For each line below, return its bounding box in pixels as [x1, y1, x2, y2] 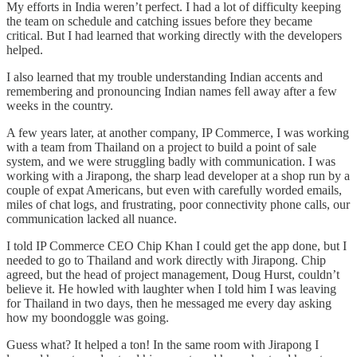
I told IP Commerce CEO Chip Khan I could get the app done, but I [6, 238, 347, 253]
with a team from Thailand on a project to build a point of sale [6, 139, 316, 154]
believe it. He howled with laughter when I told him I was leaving [6, 281, 336, 296]
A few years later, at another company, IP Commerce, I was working [6, 125, 349, 139]
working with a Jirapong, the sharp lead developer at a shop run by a [6, 168, 350, 182]
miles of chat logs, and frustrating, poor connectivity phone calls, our [6, 197, 350, 211]
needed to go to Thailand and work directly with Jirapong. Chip [6, 253, 326, 267]
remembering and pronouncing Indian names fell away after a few [6, 84, 337, 98]
